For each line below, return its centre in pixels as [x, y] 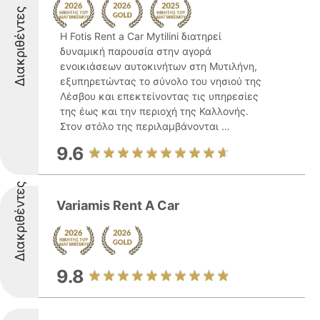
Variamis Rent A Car [118, 205]
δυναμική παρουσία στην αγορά [136, 51]
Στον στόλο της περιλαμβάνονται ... [145, 126]
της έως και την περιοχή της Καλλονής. [154, 111]
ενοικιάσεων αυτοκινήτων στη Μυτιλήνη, [159, 66]
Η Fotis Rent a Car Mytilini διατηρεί [141, 36]
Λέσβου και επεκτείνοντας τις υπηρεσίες [159, 96]
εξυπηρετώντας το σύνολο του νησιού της [161, 81]
